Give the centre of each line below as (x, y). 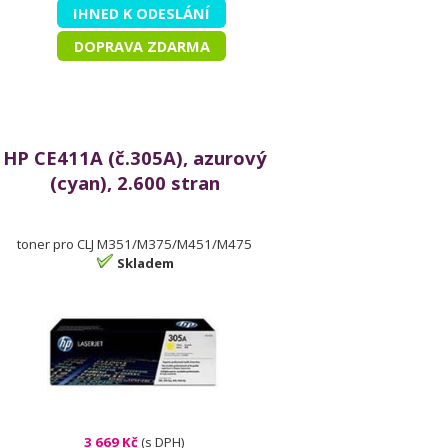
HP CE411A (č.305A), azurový (134, 157)
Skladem (145, 263)
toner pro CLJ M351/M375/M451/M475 (135, 244)
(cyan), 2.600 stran (134, 182)
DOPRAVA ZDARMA (141, 46)
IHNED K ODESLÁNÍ (142, 13)
